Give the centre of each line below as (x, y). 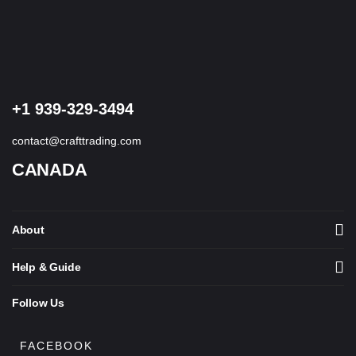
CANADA (50, 170)
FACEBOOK (56, 346)
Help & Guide (46, 267)
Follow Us (38, 303)
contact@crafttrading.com (77, 141)
